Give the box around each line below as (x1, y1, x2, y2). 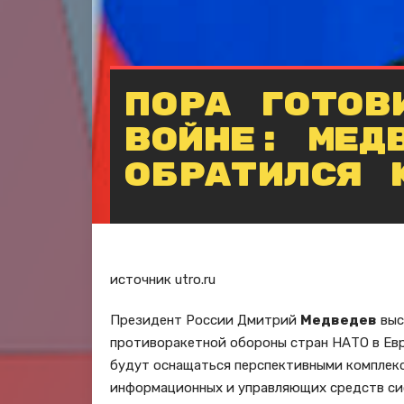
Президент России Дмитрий (110, 312, 300, 328)
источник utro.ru (110, 271, 216, 288)
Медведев (300, 312, 377, 328)
